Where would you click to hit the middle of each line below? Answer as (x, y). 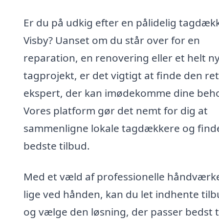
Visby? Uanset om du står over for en (112, 40)
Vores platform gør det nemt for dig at (116, 110)
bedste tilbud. (57, 145)
